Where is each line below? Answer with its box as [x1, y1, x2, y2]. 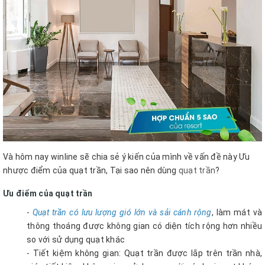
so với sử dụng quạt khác [27, 234, 125, 244]
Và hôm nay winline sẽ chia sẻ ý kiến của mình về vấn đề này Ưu [3, 151, 250, 161]
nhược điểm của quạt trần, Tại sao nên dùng [3, 165, 179, 175]
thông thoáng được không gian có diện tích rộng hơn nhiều [27, 221, 262, 231]
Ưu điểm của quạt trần [3, 188, 93, 198]
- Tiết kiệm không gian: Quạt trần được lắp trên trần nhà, [27, 248, 262, 258]
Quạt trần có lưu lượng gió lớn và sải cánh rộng [32, 207, 212, 217]
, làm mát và [211, 207, 263, 217]
